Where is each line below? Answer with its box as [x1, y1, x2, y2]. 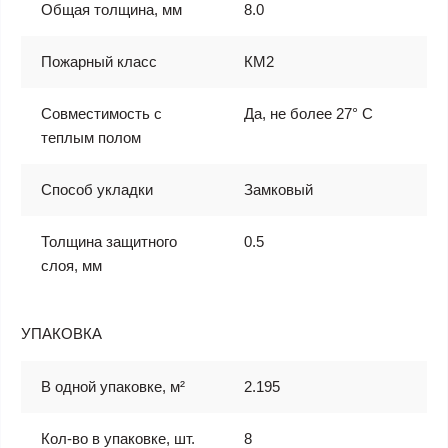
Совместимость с [41, 105, 162, 122]
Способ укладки [41, 181, 153, 198]
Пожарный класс [41, 53, 157, 70]
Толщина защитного [41, 233, 177, 250]
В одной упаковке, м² [41, 378, 185, 395]
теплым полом [41, 129, 141, 146]
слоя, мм [41, 257, 102, 274]
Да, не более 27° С [244, 105, 373, 122]
